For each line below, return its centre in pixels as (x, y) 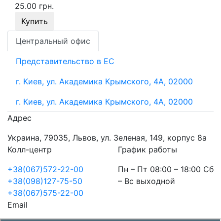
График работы (147, 149)
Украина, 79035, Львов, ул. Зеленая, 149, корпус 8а (107, 137)
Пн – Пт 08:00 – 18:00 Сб (166, 169)
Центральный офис (53, 41)
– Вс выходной (147, 181)
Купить (35, 21)
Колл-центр (30, 149)
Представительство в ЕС (65, 61)
